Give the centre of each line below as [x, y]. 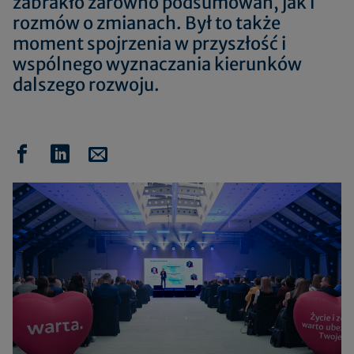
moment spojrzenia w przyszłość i [149, 43]
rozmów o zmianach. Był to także [147, 23]
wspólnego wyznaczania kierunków [157, 64]
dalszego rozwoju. [86, 85]
